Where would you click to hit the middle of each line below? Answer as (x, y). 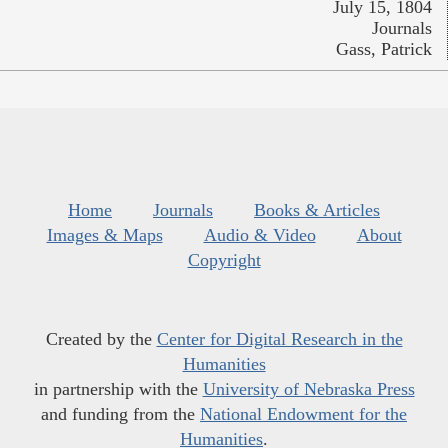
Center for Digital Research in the (279, 338)
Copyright (224, 259)
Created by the (101, 338)
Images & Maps (104, 234)
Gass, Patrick (384, 48)
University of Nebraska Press (308, 388)
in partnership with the (118, 388)
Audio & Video (259, 234)
